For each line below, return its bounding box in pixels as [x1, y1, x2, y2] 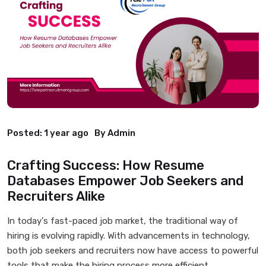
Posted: [7, 128, 42, 138]
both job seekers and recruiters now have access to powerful [7, 245, 258, 256]
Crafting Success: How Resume [7, 157, 204, 173]
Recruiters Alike [7, 188, 105, 204]
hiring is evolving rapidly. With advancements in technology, [7, 230, 250, 241]
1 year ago [42, 128, 88, 138]
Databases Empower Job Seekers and [7, 173, 243, 189]
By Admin [94, 128, 135, 138]
